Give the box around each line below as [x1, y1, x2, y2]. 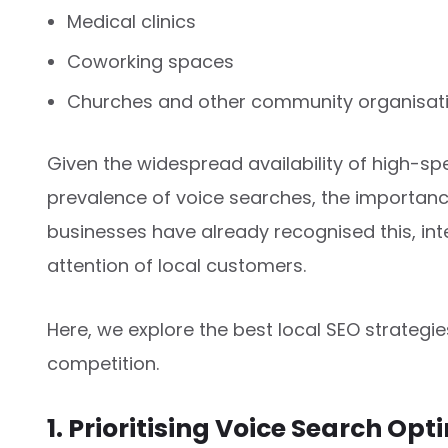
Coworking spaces [67, 48, 234, 74]
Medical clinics [67, 8, 196, 34]
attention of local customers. [47, 252, 306, 278]
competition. [47, 350, 159, 376]
